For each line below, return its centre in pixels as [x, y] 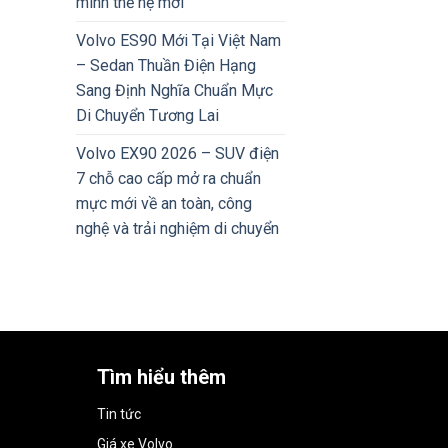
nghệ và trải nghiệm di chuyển [177, 228]
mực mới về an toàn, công [164, 203]
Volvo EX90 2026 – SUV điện [177, 153]
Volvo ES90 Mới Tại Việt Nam [178, 40]
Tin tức [119, 413]
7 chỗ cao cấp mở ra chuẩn [168, 178]
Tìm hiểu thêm [162, 376]
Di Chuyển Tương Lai [147, 115]
